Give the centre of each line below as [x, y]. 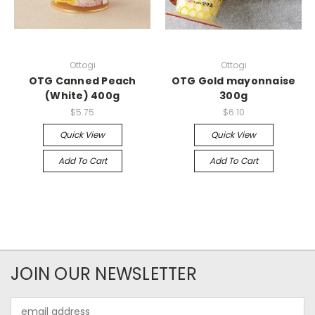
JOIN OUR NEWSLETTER [104, 274]
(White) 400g [82, 95]
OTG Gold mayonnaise [233, 81]
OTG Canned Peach [82, 81]
